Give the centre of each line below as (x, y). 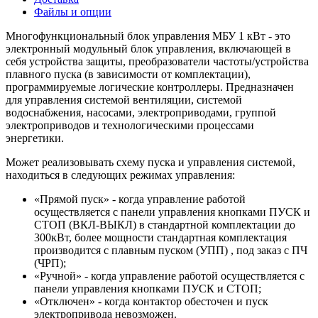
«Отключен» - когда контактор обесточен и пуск (151, 301)
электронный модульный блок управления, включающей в (148, 48)
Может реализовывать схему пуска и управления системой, (150, 162)
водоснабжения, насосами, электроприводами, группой (141, 112)
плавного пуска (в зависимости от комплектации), (128, 74)
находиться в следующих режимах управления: (120, 175)
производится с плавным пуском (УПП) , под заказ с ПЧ (171, 250)
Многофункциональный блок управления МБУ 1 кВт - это (148, 35)
